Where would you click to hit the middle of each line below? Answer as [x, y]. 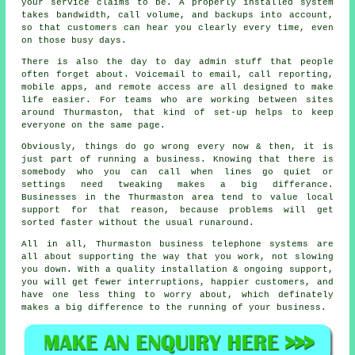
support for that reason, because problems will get [177, 210]
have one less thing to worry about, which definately [177, 294]
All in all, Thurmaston [91, 244]
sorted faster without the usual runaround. [138, 222]
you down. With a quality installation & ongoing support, [177, 269]
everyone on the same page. [94, 125]
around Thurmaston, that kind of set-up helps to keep [177, 112]
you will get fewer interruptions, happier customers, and [177, 282]
